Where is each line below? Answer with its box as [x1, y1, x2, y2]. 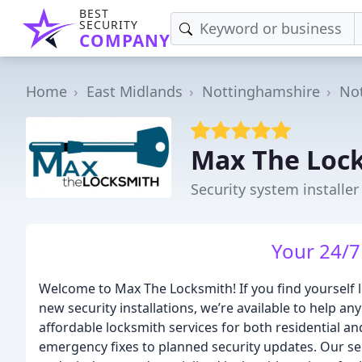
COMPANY [79, 29, 170, 52]
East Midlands [86, 81, 183, 101]
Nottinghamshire [202, 81, 320, 101]
